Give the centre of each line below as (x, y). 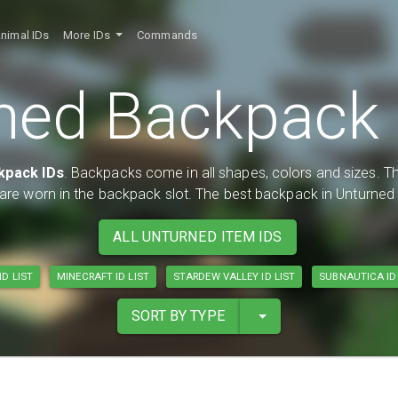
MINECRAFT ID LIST (103, 277)
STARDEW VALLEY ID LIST (234, 277)
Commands (167, 36)
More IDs (88, 36)
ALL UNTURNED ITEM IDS (198, 237)
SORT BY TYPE (178, 316)
